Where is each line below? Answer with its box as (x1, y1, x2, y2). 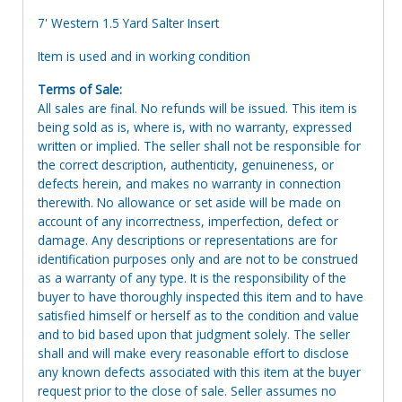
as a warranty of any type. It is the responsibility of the (38, 268, 346, 286)
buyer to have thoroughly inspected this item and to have (38, 287, 363, 305)
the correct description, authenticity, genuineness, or (38, 155, 334, 173)
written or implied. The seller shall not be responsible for (38, 136, 361, 154)
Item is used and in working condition (38, 47, 250, 65)
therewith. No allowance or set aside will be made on (38, 193, 341, 211)
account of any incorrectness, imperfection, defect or (38, 212, 338, 230)
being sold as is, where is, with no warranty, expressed (38, 118, 352, 135)
